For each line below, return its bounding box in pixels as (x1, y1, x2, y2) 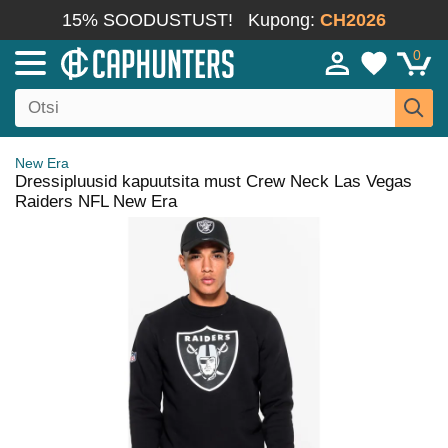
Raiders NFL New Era (15, 192, 177, 211)
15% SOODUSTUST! (62, 10, 233, 30)
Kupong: (248, 10, 320, 30)
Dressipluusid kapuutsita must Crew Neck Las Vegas (15, 172, 412, 191)
